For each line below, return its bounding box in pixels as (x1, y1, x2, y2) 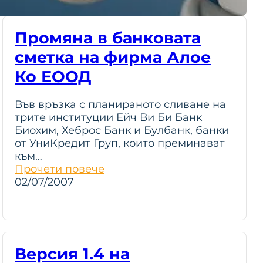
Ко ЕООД (15, 67, 91, 86)
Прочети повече (15, 163, 104, 176)
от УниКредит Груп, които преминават (15, 137, 225, 150)
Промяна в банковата (15, 28, 201, 48)
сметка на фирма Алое (15, 48, 211, 67)
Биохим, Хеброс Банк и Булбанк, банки (15, 124, 229, 137)
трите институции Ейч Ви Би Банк (15, 111, 202, 124)
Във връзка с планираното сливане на (15, 98, 226, 111)
